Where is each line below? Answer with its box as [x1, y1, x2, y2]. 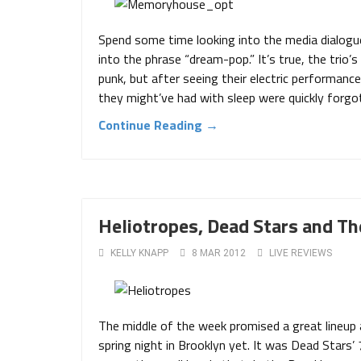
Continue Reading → [98, 115, 218, 135]
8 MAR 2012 [192, 247, 246, 259]
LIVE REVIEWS [269, 247, 332, 259]
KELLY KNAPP [110, 247, 168, 259]
